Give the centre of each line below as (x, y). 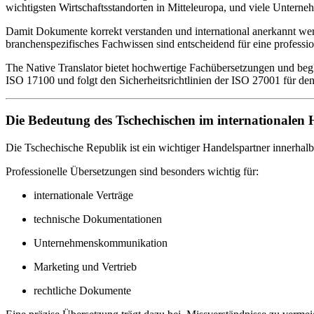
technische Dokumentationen (98, 219)
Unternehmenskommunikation (101, 243)
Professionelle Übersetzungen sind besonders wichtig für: (132, 171)
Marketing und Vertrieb (85, 266)
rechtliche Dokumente (82, 290)
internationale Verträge (83, 195)
